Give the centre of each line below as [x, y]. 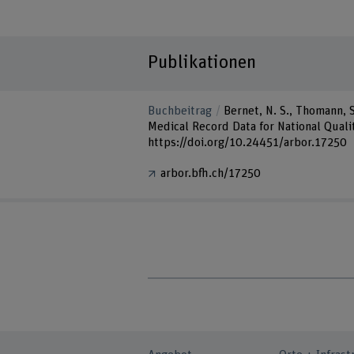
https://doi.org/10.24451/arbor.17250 [248, 143]
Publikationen [202, 62]
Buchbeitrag [180, 111]
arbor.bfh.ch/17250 [211, 174]
